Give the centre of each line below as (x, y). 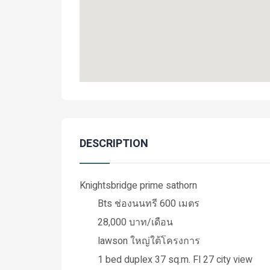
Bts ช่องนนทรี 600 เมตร (149, 204)
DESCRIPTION (114, 144)
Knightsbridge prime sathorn (138, 186)
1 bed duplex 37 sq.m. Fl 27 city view (175, 260)
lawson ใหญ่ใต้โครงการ (149, 241)
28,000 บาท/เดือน (135, 222)
